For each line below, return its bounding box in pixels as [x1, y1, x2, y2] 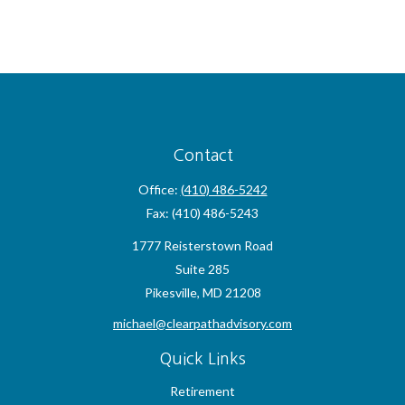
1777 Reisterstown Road [132, 238, 273, 253]
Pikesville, [144, 285, 200, 300]
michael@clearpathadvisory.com [113, 316, 292, 331]
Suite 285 [175, 261, 230, 277]
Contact [172, 147, 233, 164]
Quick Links [159, 351, 246, 367]
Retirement [170, 383, 235, 399]
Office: [137, 182, 181, 197]
